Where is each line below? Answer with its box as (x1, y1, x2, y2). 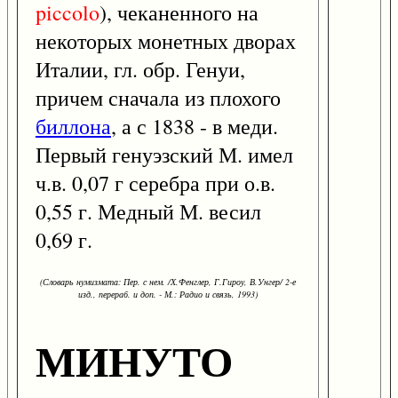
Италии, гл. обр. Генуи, (36, 55, 245, 84)
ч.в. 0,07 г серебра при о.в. (36, 169, 275, 198)
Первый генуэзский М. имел (36, 140, 293, 170)
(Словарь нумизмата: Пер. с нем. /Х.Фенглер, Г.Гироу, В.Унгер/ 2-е (40, 275, 296, 289)
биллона (36, 112, 111, 141)
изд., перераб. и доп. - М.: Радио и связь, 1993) (78, 288, 258, 301)
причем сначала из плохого (36, 84, 281, 113)
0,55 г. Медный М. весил (36, 197, 261, 227)
